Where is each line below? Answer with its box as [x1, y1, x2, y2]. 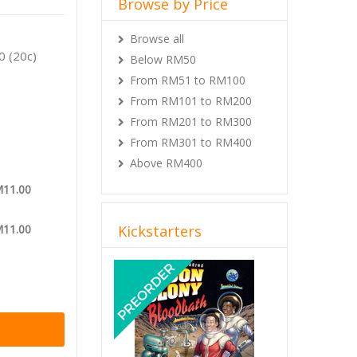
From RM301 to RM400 [130, 135, 252, 150]
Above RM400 [130, 155, 202, 171]
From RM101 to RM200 [130, 93, 252, 108]
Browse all [130, 31, 184, 46]
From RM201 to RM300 [130, 114, 252, 129]
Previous [125, 255, 191, 277]
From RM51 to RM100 [130, 73, 245, 88]
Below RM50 [130, 52, 196, 67]
